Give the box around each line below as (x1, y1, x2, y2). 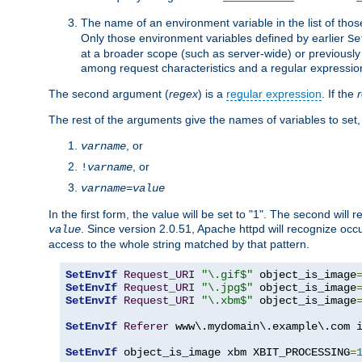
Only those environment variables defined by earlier (81, 31, 347, 44)
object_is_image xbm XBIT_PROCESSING (117, 345, 350, 359)
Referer (124, 319, 169, 333)
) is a (198, 86, 226, 100)
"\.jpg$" (201, 280, 253, 294)
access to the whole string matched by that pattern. (48, 237, 309, 250)
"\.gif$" (201, 267, 253, 281)
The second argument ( (48, 86, 169, 100)
